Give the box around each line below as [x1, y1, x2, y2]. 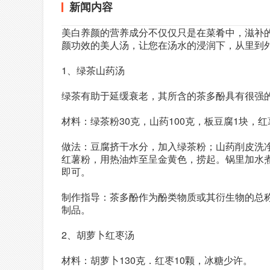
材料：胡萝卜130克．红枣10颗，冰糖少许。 [61, 253, 253, 267]
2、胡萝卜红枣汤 [61, 228, 134, 242]
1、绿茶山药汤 [61, 63, 125, 77]
